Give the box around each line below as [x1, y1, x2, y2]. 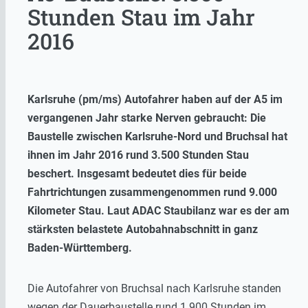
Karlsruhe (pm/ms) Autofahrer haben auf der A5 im [27, 92, 283, 106]
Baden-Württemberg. [27, 241, 132, 254]
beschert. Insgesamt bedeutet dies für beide [27, 166, 247, 180]
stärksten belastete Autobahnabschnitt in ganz [27, 222, 258, 236]
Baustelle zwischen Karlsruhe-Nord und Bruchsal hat [27, 129, 287, 143]
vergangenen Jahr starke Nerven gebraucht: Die [27, 111, 266, 124]
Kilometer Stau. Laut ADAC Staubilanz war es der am [27, 203, 289, 217]
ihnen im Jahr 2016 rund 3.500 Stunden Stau [27, 148, 249, 162]
